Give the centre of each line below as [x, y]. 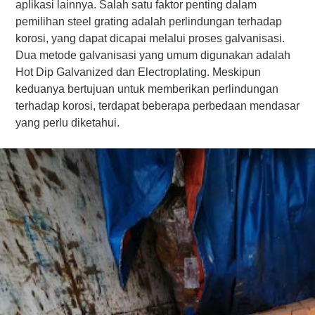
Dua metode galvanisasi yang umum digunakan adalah [153, 55]
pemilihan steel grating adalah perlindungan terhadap [149, 21]
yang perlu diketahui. [67, 123]
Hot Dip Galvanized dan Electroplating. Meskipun [138, 72]
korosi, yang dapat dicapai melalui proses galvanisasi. [150, 38]
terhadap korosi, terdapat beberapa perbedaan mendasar [157, 106]
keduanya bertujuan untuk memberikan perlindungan [147, 89]
